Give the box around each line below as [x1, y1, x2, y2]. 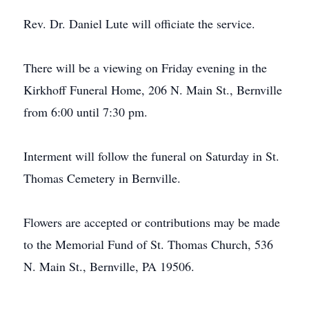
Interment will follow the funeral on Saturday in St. [23, 148, 279, 164]
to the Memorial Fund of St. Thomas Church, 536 [23, 236, 273, 252]
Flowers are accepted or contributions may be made [23, 214, 280, 230]
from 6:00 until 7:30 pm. [23, 103, 148, 120]
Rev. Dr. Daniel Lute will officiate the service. [23, 15, 255, 32]
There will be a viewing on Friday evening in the [23, 59, 267, 76]
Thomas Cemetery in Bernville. [23, 170, 181, 186]
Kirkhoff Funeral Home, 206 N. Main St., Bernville [23, 81, 282, 98]
